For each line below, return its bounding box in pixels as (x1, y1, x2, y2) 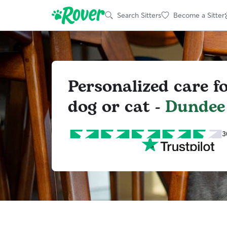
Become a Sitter (173, 10, 224, 20)
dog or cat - (68, 94, 165, 120)
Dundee (165, 94, 225, 120)
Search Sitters (117, 10, 161, 20)
